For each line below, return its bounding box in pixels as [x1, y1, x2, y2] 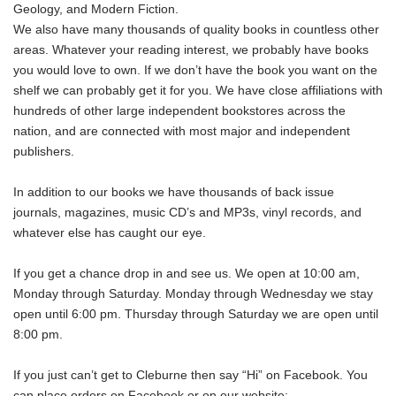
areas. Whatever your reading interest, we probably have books [13, 42, 369, 57]
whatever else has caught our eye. [13, 225, 206, 240]
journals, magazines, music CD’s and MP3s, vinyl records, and [13, 205, 362, 220]
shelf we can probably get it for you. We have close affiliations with [13, 83, 383, 98]
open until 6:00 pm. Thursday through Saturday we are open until [13, 307, 378, 322]
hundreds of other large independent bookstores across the [13, 103, 346, 118]
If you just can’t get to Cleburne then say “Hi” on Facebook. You [13, 368, 368, 383]
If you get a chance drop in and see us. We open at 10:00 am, [13, 266, 360, 281]
